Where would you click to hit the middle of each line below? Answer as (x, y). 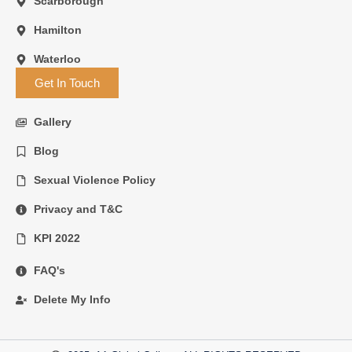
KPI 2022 (57, 238)
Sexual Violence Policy (94, 180)
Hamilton (57, 30)
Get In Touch (67, 83)
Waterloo (57, 59)
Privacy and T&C (78, 209)
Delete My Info (72, 300)
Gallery (52, 122)
